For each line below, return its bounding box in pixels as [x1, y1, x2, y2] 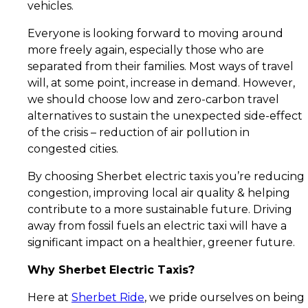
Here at [27, 290, 71, 304]
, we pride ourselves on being [144, 290, 305, 304]
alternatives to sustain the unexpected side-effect [27, 109, 302, 122]
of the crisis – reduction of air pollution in [27, 125, 250, 139]
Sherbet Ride [71, 290, 144, 304]
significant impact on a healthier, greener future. [27, 235, 295, 249]
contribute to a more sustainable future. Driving [27, 202, 292, 216]
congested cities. [27, 142, 118, 155]
